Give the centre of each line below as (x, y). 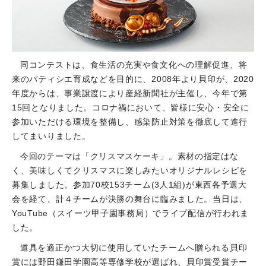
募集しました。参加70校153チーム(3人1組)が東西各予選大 (129, 185)
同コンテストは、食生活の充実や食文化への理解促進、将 (134, 65)
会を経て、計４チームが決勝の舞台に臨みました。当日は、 (130, 199)
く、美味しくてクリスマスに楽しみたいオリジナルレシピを (130, 171)
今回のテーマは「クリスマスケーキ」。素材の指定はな (129, 156)
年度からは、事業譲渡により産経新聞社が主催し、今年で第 (130, 94)
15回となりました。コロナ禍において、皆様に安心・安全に (131, 108)
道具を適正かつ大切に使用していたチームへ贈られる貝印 (134, 248)
